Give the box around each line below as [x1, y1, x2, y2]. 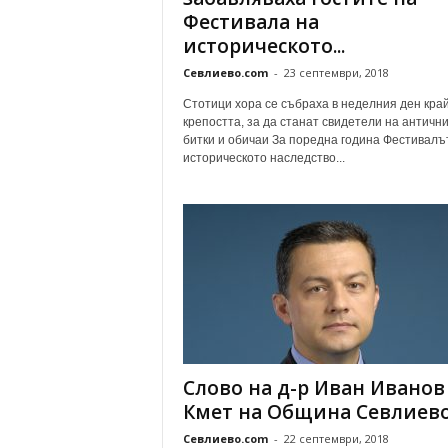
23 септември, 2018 [283, 65, 389, 80]
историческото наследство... [182, 151, 345, 165]
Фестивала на [182, 9, 319, 35]
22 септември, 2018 [283, 431, 389, 446]
